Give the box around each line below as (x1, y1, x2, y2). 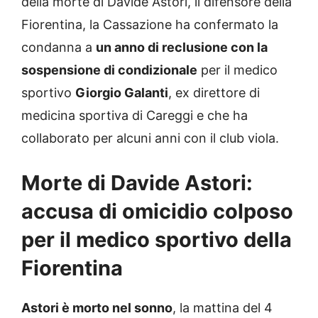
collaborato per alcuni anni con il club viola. (21, 131, 279, 146)
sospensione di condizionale (21, 62, 197, 78)
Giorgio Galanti (75, 85, 168, 101)
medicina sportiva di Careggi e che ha (21, 108, 248, 124)
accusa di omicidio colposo (21, 199, 293, 224)
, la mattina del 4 (172, 300, 273, 316)
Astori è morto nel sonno (21, 300, 172, 316)
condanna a (21, 40, 96, 55)
